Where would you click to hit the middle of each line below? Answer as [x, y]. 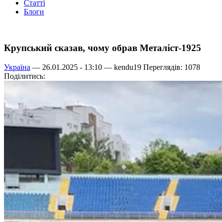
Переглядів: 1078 [171, 67]
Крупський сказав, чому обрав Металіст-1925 [103, 48]
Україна [17, 67]
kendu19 [128, 67]
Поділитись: [25, 76]
